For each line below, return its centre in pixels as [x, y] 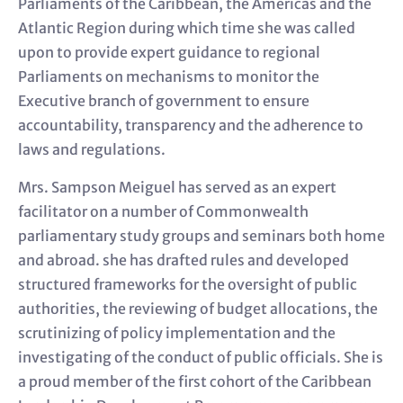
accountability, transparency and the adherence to [191, 125]
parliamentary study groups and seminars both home [201, 235]
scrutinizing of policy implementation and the [177, 332]
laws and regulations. [92, 150]
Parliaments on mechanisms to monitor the [169, 77]
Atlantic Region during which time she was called [187, 28]
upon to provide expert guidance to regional [169, 53]
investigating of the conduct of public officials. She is [201, 357]
